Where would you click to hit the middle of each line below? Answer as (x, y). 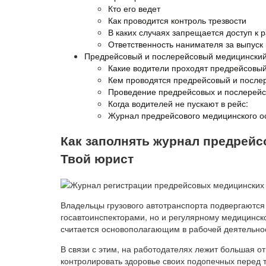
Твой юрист (97, 158)
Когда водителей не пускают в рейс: (178, 103)
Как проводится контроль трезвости (177, 20)
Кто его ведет (134, 8)
